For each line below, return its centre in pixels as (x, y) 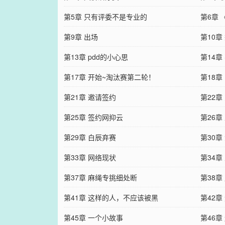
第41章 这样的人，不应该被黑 (111, 198)
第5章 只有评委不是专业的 (105, 17)
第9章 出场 (81, 37)
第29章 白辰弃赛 (90, 137)
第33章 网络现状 (90, 157)
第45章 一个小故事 (93, 218)
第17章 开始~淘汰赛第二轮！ (109, 77)
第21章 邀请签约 (90, 97)
